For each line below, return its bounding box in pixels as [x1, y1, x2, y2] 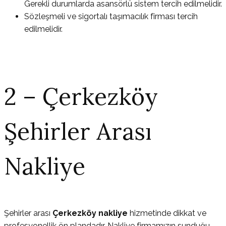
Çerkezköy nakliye [52, 208, 130, 218]
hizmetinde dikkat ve [130, 208, 206, 218]
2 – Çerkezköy [4, 81, 158, 111]
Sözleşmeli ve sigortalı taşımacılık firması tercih [24, 11, 198, 21]
